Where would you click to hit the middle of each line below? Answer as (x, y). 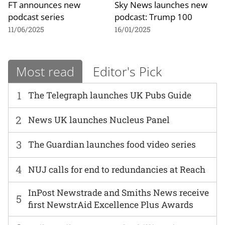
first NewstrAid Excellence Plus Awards (111, 205)
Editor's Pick (127, 71)
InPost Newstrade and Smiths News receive (119, 193)
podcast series (36, 17)
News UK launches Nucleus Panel (99, 120)
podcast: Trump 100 (153, 17)
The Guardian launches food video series (112, 145)
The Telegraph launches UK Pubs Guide (110, 95)
